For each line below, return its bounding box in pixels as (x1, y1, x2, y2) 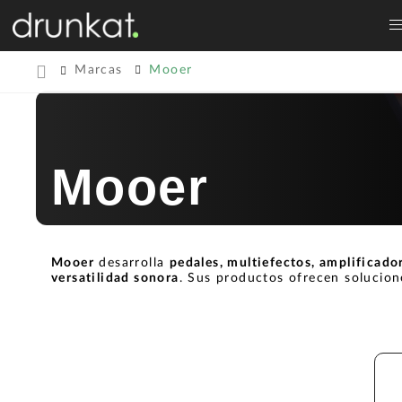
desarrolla (94, 257, 170, 269)
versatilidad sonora (51, 272, 179, 284)
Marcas (74, 64, 123, 76)
